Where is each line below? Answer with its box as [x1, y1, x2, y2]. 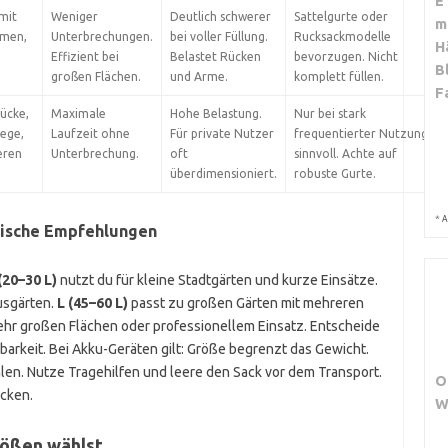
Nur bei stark [293, 107, 366, 120]
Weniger [50, 10, 98, 23]
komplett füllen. [293, 70, 384, 83]
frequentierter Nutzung [293, 127, 428, 140]
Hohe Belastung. [169, 107, 262, 120]
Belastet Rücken [169, 50, 261, 63]
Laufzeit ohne [50, 127, 130, 140]
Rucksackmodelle [293, 30, 391, 43]
